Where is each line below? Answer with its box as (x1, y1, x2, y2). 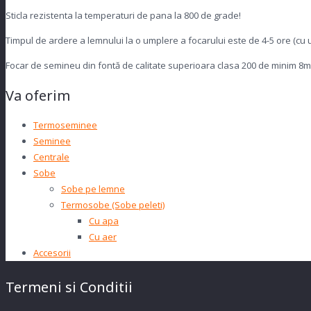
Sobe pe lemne (61, 182, 125, 195)
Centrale (33, 150, 69, 163)
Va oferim (6, 85, 70, 105)
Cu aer (89, 230, 117, 243)
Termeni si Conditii (6, 278, 133, 297)
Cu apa (89, 214, 119, 227)
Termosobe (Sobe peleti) (61, 198, 165, 211)
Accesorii (33, 246, 71, 259)
